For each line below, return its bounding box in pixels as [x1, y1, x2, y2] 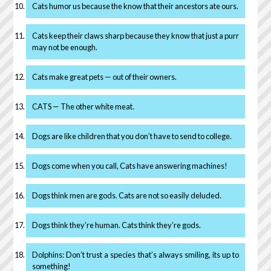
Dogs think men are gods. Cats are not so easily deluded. [31, 190, 221, 200]
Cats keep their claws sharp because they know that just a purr [31, 30, 240, 41]
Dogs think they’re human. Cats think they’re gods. [31, 220, 201, 230]
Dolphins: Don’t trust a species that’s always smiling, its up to [31, 249, 240, 260]
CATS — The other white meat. [31, 101, 134, 111]
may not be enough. [31, 42, 97, 52]
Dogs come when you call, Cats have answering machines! [31, 160, 227, 171]
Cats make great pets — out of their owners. [31, 71, 177, 82]
